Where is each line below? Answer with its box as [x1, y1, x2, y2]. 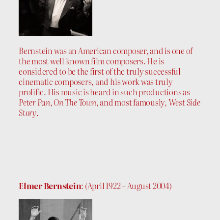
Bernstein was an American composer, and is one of [19, 45, 193, 57]
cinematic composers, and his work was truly [19, 76, 173, 88]
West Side [168, 96, 200, 109]
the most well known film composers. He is [19, 55, 165, 67]
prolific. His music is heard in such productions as [19, 86, 190, 98]
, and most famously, [96, 96, 168, 109]
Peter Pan [19, 96, 50, 109]
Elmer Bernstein [19, 180, 82, 192]
